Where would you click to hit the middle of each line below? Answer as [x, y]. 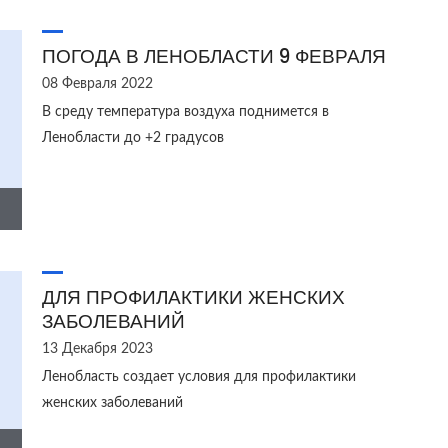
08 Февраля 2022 [97, 84]
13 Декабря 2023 [97, 349]
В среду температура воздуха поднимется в [185, 112]
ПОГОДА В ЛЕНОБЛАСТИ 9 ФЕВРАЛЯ [213, 56]
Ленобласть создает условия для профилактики [198, 377]
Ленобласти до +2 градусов [132, 138]
